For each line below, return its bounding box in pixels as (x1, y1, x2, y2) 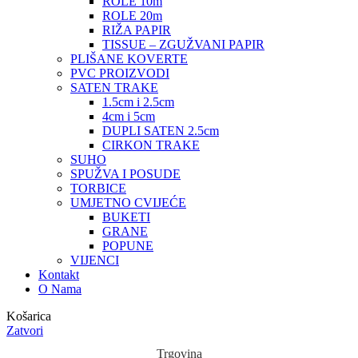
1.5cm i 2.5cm (102, 94, 174, 109)
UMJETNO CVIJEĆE (70, 195, 186, 209)
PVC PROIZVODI (70, 66, 169, 80)
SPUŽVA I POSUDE (70, 166, 181, 181)
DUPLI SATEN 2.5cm (102, 123, 219, 137)
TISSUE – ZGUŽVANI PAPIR (102, 37, 265, 51)
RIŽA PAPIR (102, 22, 171, 37)
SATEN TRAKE (70, 80, 158, 94)
